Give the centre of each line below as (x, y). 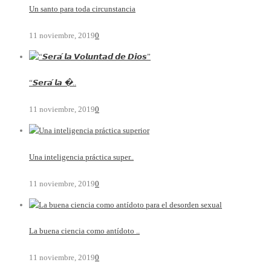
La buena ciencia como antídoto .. (84, 231)
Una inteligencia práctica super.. (81, 157)
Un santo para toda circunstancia (82, 9)
